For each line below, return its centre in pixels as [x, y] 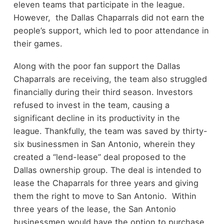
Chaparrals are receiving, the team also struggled [110, 79]
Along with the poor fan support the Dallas [97, 66]
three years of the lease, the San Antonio [94, 209]
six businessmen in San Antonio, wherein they [104, 144]
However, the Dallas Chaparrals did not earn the [109, 18]
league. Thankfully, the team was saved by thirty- [110, 131]
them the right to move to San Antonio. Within [105, 196]
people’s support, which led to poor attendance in [111, 31]
